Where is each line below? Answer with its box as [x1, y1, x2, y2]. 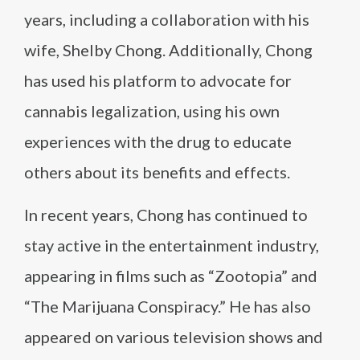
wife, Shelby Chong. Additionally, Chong [24, 40, 313, 59]
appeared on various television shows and [24, 327, 323, 346]
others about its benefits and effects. [24, 162, 290, 182]
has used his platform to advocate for [24, 71, 292, 90]
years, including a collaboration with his [24, 10, 309, 29]
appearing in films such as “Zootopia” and [24, 266, 317, 285]
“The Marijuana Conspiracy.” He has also [24, 297, 311, 316]
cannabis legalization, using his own [24, 101, 280, 121]
